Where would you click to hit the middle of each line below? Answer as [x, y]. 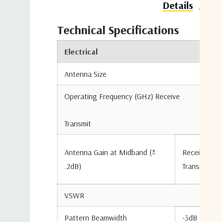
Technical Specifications [118, 29]
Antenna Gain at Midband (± [110, 152]
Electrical [81, 51]
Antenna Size [85, 74]
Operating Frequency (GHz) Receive [122, 96]
